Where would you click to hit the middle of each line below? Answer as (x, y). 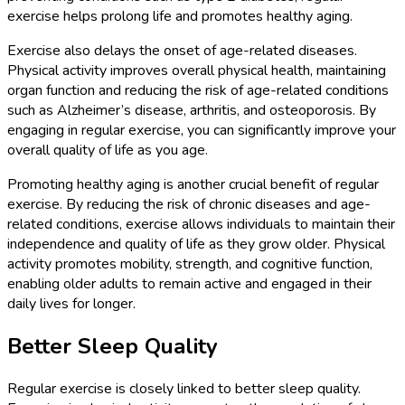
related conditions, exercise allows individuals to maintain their (201, 224)
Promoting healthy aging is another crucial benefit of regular (193, 184)
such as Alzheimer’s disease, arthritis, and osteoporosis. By (192, 110)
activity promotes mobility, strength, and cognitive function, (190, 264)
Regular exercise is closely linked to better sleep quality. (184, 388)
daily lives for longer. (71, 303)
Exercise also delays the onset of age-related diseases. (182, 50)
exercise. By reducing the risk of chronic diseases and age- (189, 204)
